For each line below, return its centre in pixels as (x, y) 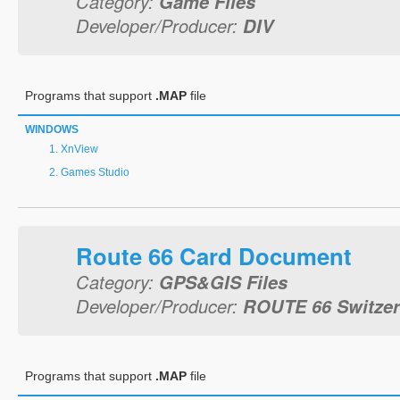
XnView (79, 149)
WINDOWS (52, 129)
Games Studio (95, 172)
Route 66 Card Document (214, 256)
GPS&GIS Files (223, 282)
